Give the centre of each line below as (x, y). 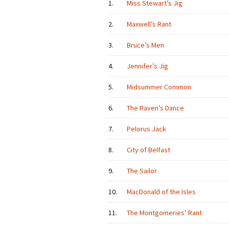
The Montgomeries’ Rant (164, 213)
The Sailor (142, 171)
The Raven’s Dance (155, 108)
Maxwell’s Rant (149, 24)
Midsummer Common (159, 87)
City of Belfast (148, 150)
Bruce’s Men (145, 45)
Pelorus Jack (146, 129)
